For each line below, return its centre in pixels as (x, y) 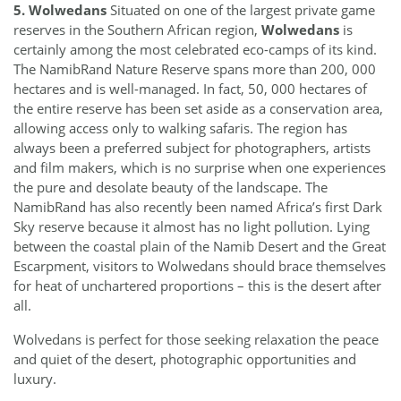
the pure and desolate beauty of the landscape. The (171, 188)
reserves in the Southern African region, (137, 30)
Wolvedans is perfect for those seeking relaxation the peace (196, 340)
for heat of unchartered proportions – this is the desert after (197, 286)
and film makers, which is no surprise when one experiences (200, 168)
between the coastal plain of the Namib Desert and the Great (200, 247)
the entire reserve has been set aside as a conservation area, (198, 109)
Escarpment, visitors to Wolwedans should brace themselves (200, 266)
